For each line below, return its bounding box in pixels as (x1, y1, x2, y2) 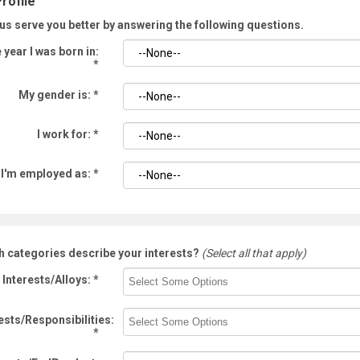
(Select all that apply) (202, 247, 307, 260)
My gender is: (18, 88, 94, 101)
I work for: (37, 128, 94, 141)
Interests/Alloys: (2, 273, 94, 286)
